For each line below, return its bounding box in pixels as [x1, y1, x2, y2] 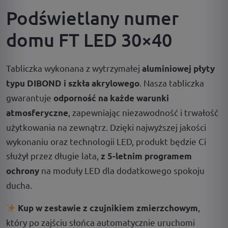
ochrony [6, 165, 39, 176]
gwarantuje [6, 92, 53, 103]
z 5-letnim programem [101, 151, 192, 161]
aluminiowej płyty [142, 63, 215, 74]
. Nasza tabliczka [139, 77, 204, 88]
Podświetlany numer [6, 7, 179, 29]
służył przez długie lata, [6, 150, 101, 161]
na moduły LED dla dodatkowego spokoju [39, 165, 205, 176]
